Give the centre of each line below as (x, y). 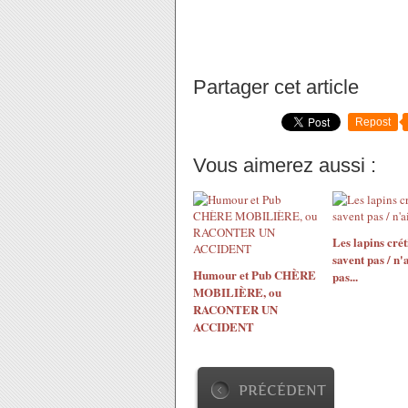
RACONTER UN (235, 309)
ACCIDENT (224, 326)
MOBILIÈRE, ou (237, 292)
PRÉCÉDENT (282, 390)
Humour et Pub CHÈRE (255, 275)
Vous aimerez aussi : (285, 165)
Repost (373, 122)
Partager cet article (276, 87)
